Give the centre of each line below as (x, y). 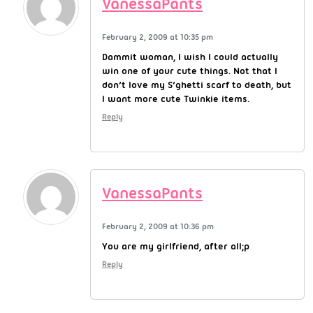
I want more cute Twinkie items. (176, 98)
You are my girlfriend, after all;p (176, 246)
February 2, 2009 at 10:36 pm (158, 226)
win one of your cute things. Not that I (190, 70)
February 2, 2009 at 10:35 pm (158, 37)
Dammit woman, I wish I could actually (190, 56)
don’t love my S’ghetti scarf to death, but (197, 84)
